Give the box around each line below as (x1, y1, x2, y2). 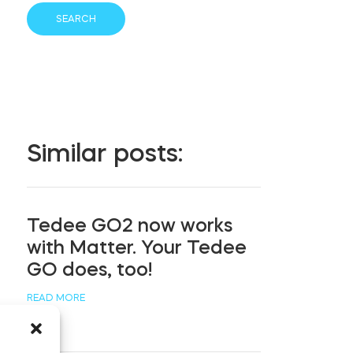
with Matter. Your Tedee (27, 237, 247, 257)
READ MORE (27, 292, 86, 303)
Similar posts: (27, 139, 184, 165)
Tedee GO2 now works (27, 215, 233, 235)
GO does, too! (27, 259, 153, 279)
